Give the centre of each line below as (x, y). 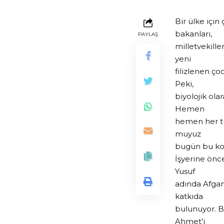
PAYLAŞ (148, 34)
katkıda (189, 196)
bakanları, (193, 34)
